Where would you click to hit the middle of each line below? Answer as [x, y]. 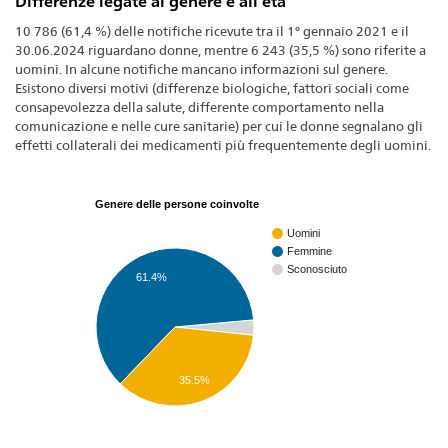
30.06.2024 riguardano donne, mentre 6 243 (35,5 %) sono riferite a [220, 50]
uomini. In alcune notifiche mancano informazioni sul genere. [201, 69]
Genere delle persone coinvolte [177, 203]
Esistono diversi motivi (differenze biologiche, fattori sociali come [212, 88]
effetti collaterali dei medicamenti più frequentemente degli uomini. [223, 145]
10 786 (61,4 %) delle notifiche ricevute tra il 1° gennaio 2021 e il [212, 31]
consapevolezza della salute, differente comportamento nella [199, 107]
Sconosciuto [317, 268]
